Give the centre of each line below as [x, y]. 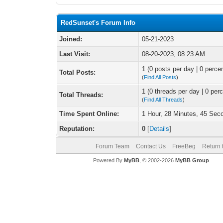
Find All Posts [160, 77]
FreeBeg [184, 146]
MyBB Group [192, 160]
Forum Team [112, 146]
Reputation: [77, 129]
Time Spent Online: [89, 114]
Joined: [71, 39]
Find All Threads [164, 100]
